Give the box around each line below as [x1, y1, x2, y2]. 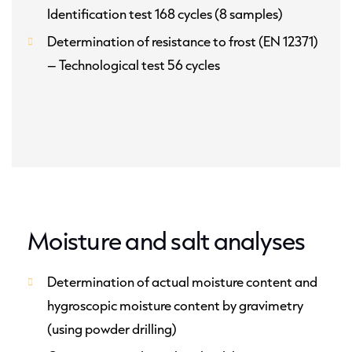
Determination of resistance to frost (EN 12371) [47, 33, 318, 49]
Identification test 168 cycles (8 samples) [47, 5, 283, 22]
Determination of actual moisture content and [47, 273, 317, 290]
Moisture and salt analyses [27, 225, 306, 256]
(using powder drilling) [47, 321, 177, 337]
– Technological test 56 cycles [47, 57, 220, 73]
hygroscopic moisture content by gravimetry [47, 297, 303, 313]
